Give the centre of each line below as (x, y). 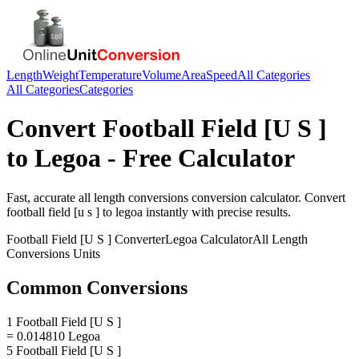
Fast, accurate (42, 197)
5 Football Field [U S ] (64, 350)
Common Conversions (97, 287)
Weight (61, 75)
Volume (161, 75)
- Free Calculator (198, 158)
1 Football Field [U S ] (64, 321)
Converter (138, 239)
